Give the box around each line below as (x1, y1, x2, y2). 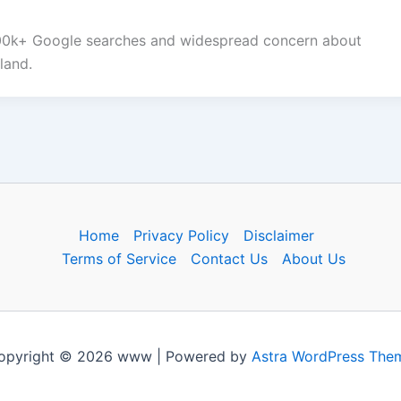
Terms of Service (62, 250, 177, 269)
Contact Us (191, 250, 269, 269)
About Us (282, 250, 346, 269)
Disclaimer (243, 226, 315, 245)
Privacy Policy (133, 226, 230, 245)
